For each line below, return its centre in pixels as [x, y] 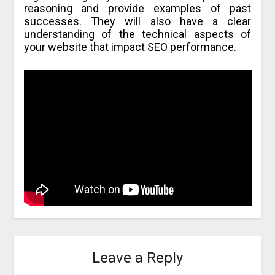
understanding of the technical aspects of [137, 34]
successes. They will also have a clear [137, 21]
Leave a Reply [137, 258]
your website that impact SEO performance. [130, 47]
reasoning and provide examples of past [137, 8]
